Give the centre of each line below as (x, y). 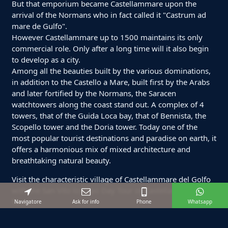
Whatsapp (200, 201)
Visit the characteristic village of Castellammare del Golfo (111, 179)
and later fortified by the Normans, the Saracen (94, 93)
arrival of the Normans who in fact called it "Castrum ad (109, 15)
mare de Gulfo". (39, 26)
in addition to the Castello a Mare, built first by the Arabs (110, 82)
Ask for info (86, 201)
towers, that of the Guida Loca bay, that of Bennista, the (109, 115)
